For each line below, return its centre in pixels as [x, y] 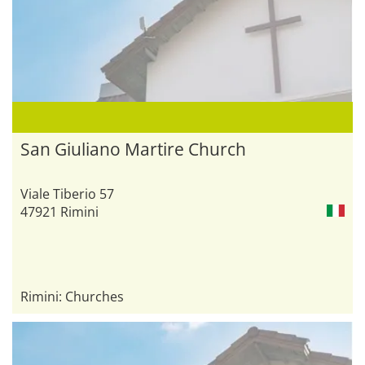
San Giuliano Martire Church [133, 150]
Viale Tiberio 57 [67, 194]
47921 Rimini [59, 212]
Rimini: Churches [72, 297]
